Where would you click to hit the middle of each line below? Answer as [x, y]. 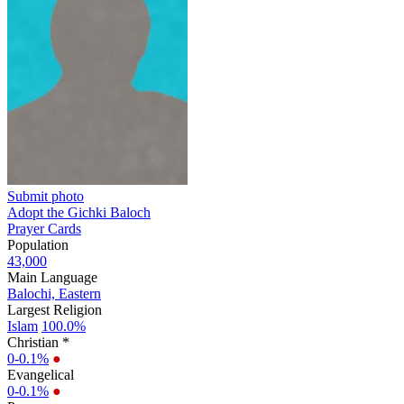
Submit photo [46, 196]
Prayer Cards [44, 228]
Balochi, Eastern [54, 293]
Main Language [52, 277]
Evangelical [41, 374]
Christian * [38, 342]
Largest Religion [55, 309]
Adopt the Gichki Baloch [79, 212]
